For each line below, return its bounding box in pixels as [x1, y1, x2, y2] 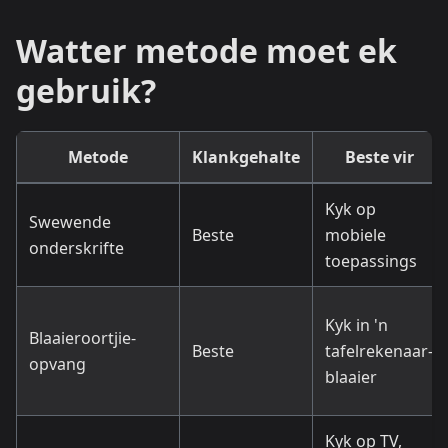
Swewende [29, 211, 111, 234]
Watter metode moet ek [16, 29, 397, 73]
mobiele [325, 224, 386, 247]
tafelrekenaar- [325, 340, 433, 363]
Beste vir [344, 146, 414, 169]
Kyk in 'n [325, 314, 388, 337]
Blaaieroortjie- [29, 327, 136, 350]
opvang [29, 353, 86, 376]
